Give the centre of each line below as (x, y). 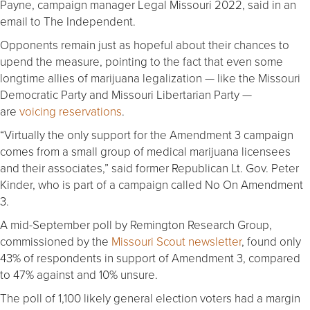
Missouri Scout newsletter (176, 241)
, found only (271, 241)
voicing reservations (71, 111)
